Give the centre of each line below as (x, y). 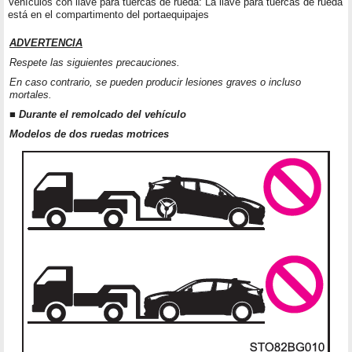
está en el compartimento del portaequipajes (108, 15)
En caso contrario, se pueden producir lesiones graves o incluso (155, 82)
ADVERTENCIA (46, 43)
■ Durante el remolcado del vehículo (98, 115)
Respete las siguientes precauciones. (95, 63)
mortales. (31, 95)
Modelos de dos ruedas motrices (89, 134)
